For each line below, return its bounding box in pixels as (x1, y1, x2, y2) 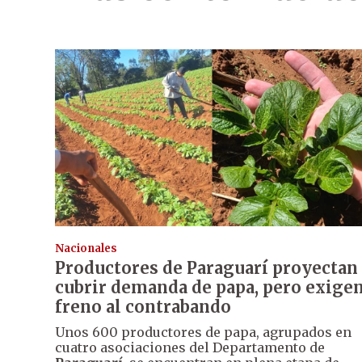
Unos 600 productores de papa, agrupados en (55, 324, 351, 341)
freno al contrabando (55, 297, 231, 318)
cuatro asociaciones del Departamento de (55, 339, 325, 356)
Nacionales (55, 242, 117, 256)
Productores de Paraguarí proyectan (55, 258, 358, 279)
